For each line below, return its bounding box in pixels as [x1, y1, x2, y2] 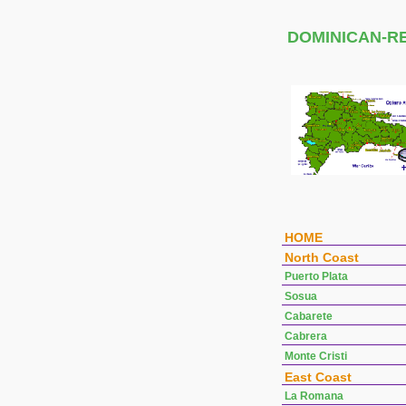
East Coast [285, 370, 352, 384]
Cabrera [285, 330, 327, 343]
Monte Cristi [285, 350, 347, 362]
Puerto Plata [285, 270, 348, 283]
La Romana [285, 390, 343, 402]
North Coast [285, 250, 359, 265]
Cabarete [285, 310, 333, 323]
